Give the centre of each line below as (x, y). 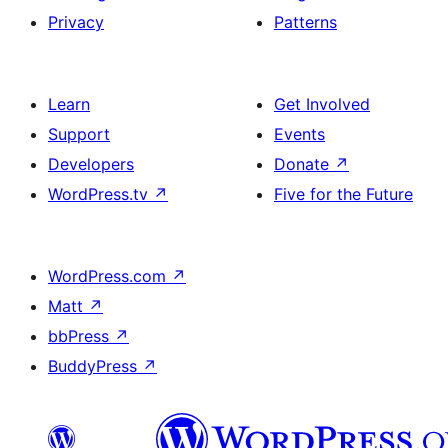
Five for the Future (343, 194)
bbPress (81, 336)
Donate (304, 164)
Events (299, 134)
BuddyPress (95, 366)
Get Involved (322, 104)
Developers (91, 164)
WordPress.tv (100, 194)
